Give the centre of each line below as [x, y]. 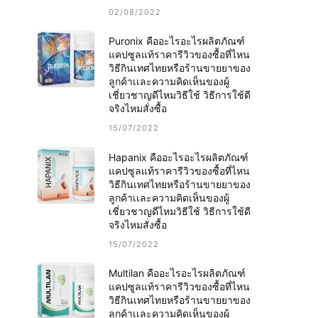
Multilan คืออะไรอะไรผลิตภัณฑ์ [177, 273]
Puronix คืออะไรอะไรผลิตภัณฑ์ [177, 41]
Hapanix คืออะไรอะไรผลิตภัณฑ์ [179, 157]
